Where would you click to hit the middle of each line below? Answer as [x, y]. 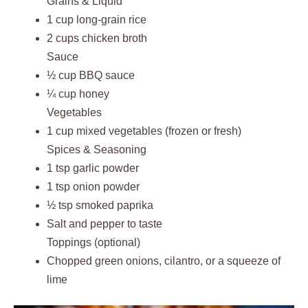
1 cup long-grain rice [97, 20]
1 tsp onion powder [93, 187]
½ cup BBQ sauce [91, 75]
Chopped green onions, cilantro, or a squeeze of [164, 261]
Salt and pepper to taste [104, 224]
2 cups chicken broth [97, 38]
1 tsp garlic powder [93, 168]
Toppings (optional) [93, 242]
